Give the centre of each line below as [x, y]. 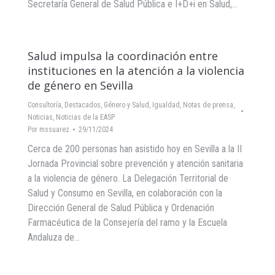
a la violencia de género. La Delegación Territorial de [128, 178]
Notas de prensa [208, 105]
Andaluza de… [54, 237]
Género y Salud [126, 105]
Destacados [83, 105]
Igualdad [166, 105]
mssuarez [54, 130]
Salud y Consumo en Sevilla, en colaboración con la [125, 193]
